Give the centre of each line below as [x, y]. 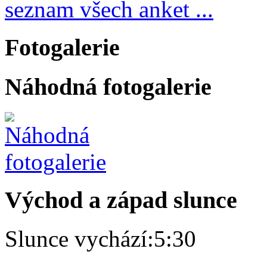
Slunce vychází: [79, 239]
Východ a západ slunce [121, 200]
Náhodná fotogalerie [108, 87]
